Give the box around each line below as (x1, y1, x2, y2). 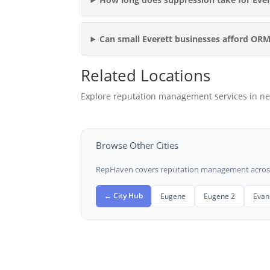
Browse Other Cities (96, 139, 179, 151)
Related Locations (81, 64, 211, 86)
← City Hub (104, 190, 143, 200)
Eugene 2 (204, 190, 236, 201)
